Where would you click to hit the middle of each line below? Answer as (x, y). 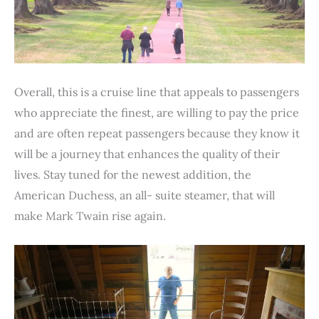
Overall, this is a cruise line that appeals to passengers (157, 91)
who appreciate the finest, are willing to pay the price (157, 112)
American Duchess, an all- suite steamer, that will (145, 195)
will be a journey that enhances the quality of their (147, 153)
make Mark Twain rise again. (90, 215)
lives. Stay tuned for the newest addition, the (133, 174)
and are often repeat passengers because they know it (157, 133)
